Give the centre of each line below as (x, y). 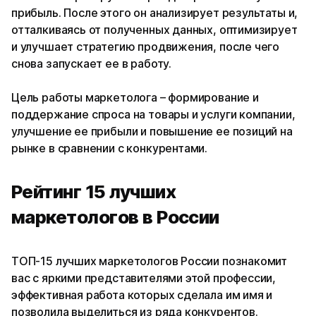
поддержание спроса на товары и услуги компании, (153, 115)
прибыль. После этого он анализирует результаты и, (155, 13)
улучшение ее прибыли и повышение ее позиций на (152, 132)
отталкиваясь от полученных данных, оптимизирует (154, 30)
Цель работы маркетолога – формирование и (135, 98)
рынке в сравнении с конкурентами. (110, 148)
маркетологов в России (115, 217)
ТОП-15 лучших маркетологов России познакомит (150, 261)
